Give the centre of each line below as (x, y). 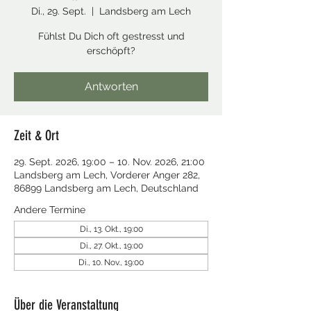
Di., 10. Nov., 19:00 (111, 262)
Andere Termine (50, 210)
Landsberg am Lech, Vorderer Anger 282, (107, 175)
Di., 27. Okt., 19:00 (111, 246)
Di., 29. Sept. (59, 11)
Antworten (111, 86)
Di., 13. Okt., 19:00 (111, 229)
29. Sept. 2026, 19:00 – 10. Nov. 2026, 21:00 (109, 162)
